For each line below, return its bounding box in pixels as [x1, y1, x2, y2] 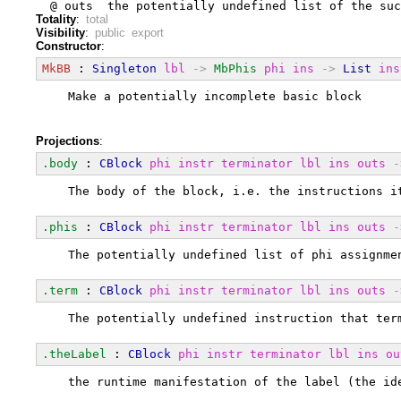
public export [95, 25, 164, 39]
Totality [36, 12, 76, 26]
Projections [36, 133, 99, 148]
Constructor [36, 38, 101, 53]
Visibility [36, 25, 85, 39]
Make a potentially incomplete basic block [54, 89, 362, 103]
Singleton [92, 61, 157, 75]
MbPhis [214, 61, 257, 75]
